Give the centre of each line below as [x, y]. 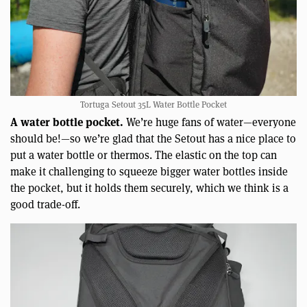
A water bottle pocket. [67, 122]
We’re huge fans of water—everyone [210, 122]
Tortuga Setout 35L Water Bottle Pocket [153, 105]
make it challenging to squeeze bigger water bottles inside [149, 171]
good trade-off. [45, 204]
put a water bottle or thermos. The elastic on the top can [144, 155]
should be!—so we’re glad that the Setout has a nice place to [153, 138]
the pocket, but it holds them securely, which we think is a [149, 188]
